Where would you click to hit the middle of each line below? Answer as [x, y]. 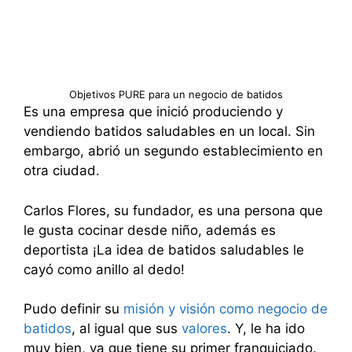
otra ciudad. [62, 170]
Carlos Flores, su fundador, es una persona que [173, 210]
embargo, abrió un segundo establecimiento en [173, 151]
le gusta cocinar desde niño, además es [150, 230]
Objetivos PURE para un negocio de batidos [176, 94]
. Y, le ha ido [266, 328]
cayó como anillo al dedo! [104, 269]
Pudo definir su [73, 309]
